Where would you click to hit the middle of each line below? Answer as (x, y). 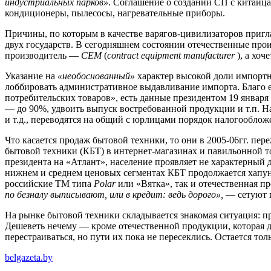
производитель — (43, 56)
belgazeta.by (29, 258)
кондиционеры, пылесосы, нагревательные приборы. (115, 13)
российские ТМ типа (49, 184)
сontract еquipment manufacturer (171, 56)
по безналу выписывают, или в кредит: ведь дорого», (114, 195)
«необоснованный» (96, 76)
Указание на (31, 76)
